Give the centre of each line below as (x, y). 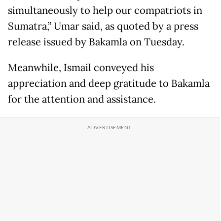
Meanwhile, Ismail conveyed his (81, 68)
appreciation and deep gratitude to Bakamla (109, 83)
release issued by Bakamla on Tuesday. (96, 42)
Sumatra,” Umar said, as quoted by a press (103, 26)
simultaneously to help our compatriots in (105, 10)
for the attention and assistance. (82, 99)
